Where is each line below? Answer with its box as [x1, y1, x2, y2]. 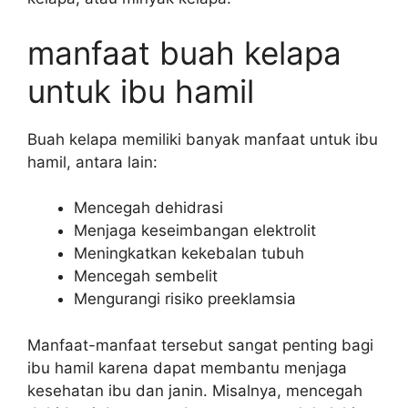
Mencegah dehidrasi [74, 199, 223, 217]
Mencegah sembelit [74, 267, 218, 285]
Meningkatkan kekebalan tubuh [74, 244, 304, 262]
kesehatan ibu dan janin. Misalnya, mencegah [27, 381, 362, 400]
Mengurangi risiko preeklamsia [74, 290, 296, 308]
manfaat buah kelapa [27, 33, 342, 72]
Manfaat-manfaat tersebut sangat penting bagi [27, 335, 373, 354]
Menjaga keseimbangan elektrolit [74, 221, 316, 240]
